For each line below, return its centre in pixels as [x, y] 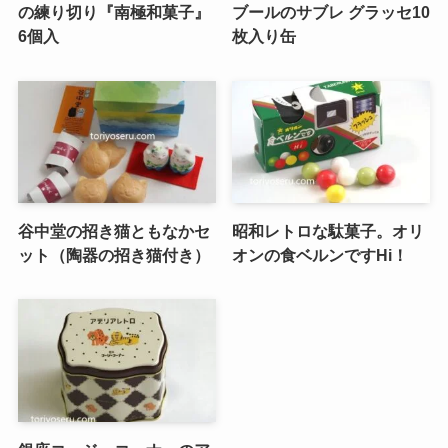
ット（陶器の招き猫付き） [113, 255]
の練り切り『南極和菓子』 [113, 12]
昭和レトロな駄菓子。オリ [328, 231]
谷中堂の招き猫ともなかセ [113, 231]
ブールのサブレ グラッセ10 [331, 12]
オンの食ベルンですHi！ [320, 255]
